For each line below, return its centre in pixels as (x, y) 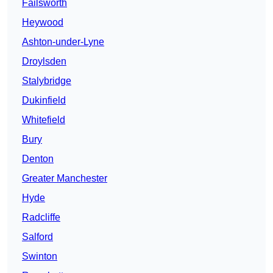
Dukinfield (44, 101)
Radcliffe (41, 218)
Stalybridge (47, 81)
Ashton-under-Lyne (63, 42)
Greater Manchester (65, 179)
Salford (37, 237)
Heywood (43, 23)
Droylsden (44, 62)
